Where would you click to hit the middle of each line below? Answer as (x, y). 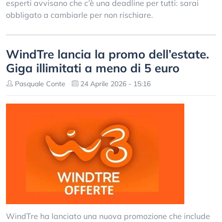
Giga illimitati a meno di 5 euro (93, 68)
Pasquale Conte (39, 84)
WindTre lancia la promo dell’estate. (108, 54)
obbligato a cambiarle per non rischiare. (80, 15)
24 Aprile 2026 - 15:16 (114, 84)
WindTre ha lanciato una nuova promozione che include (108, 216)
